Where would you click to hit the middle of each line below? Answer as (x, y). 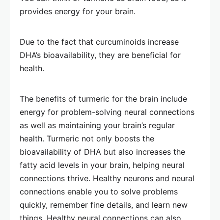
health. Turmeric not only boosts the (87, 138)
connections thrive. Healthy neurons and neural (107, 178)
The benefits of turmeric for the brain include (103, 99)
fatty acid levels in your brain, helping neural (102, 165)
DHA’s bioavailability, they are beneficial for (100, 55)
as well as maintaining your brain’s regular (97, 125)
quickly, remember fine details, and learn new (104, 205)
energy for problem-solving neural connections (107, 112)
